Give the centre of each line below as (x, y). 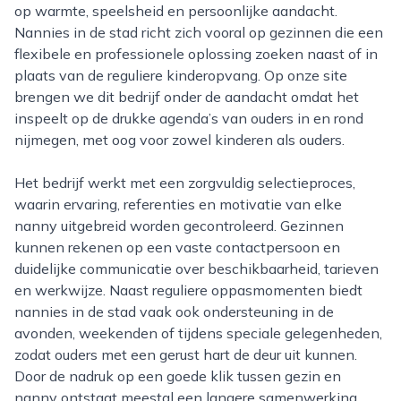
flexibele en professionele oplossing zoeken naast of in (196, 54)
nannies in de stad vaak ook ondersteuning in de (174, 311)
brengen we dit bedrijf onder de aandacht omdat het (187, 97)
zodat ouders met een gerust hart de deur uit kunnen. (186, 354)
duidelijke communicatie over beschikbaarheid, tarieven (196, 269)
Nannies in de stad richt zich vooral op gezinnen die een (199, 32)
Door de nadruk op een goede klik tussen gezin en (178, 376)
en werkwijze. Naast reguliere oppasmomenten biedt (188, 290)
